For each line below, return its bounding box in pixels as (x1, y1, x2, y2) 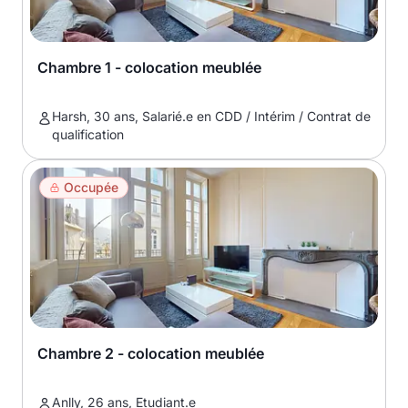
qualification (52, 127, 124, 142)
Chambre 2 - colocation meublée (37, 344, 264, 362)
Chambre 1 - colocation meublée (37, 58, 261, 76)
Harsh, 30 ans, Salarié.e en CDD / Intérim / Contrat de (52, 108, 371, 124)
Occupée (64, 179, 118, 195)
